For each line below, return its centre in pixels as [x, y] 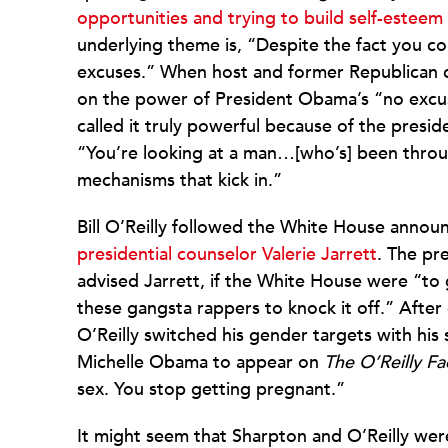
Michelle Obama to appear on [200, 362]
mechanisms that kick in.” [179, 180]
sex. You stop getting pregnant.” [211, 389]
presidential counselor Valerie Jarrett [227, 254]
